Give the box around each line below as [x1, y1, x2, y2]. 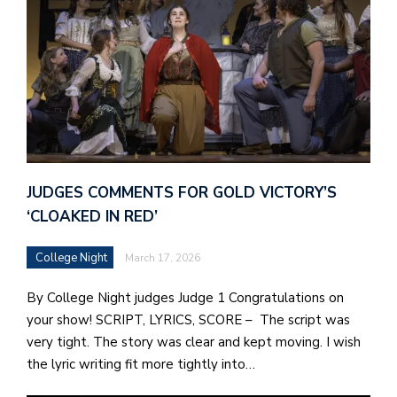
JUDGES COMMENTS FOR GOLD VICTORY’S [27, 182, 337, 203]
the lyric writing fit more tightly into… [27, 354, 255, 373]
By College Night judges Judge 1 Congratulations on [27, 288, 344, 307]
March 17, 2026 [125, 250, 200, 265]
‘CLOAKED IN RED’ [27, 206, 158, 227]
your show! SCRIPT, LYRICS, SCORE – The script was [27, 310, 350, 329]
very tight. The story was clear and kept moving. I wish [27, 332, 361, 351]
